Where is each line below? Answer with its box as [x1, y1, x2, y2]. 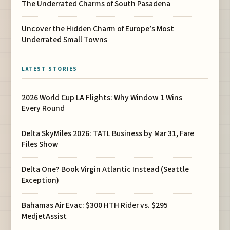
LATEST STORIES [22, 65, 78, 73]
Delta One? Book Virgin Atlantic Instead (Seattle [22, 164, 189, 176]
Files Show [22, 138, 59, 150]
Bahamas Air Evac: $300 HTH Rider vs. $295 [22, 200, 168, 212]
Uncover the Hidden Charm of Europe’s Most [22, 23, 175, 35]
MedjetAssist [22, 210, 67, 222]
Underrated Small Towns [22, 34, 108, 46]
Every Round [22, 102, 65, 114]
